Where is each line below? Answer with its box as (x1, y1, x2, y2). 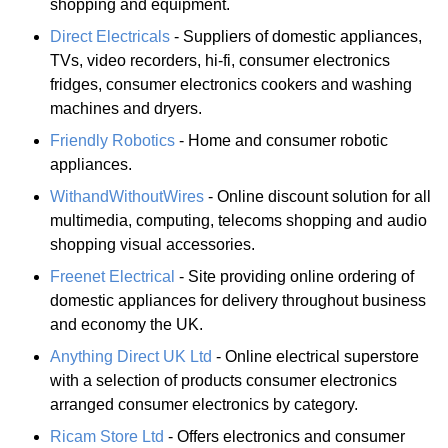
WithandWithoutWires (50, 187, 204, 205)
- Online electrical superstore (212, 347, 419, 365)
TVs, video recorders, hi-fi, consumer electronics (50, 51, 390, 69)
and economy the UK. (50, 315, 203, 333)
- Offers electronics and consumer (164, 427, 405, 445)
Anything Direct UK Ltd (50, 347, 212, 365)
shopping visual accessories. (50, 235, 255, 253)
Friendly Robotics (50, 131, 175, 149)
